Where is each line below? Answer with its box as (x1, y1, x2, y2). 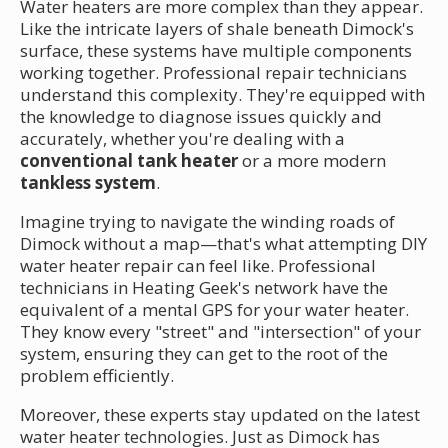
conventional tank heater (20, 148, 238, 172)
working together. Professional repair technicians (20, 60, 407, 84)
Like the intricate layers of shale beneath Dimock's (20, 16, 414, 40)
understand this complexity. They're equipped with (20, 82, 425, 106)
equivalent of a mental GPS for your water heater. (20, 297, 409, 321)
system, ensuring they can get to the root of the (20, 341, 388, 365)
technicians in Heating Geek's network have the (20, 275, 388, 299)
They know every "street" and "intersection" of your (20, 319, 421, 343)
